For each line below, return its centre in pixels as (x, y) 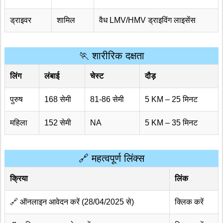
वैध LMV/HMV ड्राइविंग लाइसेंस (147, 20)
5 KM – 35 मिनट (171, 123)
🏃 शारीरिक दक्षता (111, 56)
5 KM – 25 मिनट (171, 100)
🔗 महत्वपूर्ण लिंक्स (111, 159)
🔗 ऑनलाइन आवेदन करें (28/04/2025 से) (72, 202)
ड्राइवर (21, 20)
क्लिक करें (189, 202)
